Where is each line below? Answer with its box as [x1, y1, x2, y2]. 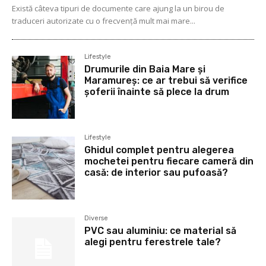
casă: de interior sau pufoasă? [84, 167, 229, 179]
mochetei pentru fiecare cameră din [84, 156, 254, 167]
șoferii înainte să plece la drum [84, 86, 230, 98]
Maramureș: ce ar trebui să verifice [84, 75, 248, 87]
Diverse [84, 214, 109, 223]
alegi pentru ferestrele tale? [84, 236, 221, 248]
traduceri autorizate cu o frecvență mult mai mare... [12, 15, 195, 27]
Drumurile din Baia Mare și [84, 64, 206, 75]
